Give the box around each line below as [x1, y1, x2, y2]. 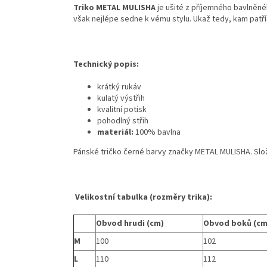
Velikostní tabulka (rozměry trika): [73, 191, 212, 204]
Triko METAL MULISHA [73, 2, 157, 14]
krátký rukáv [97, 81, 141, 94]
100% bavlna [135, 126, 181, 139]
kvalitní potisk [97, 104, 147, 116]
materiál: [97, 126, 135, 139]
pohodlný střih [97, 115, 148, 128]
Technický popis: [73, 58, 139, 71]
